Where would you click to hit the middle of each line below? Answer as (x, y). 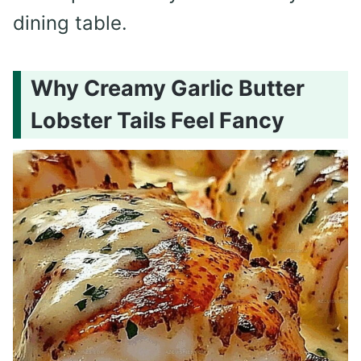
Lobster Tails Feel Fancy (158, 121)
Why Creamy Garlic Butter (168, 89)
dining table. (70, 23)
